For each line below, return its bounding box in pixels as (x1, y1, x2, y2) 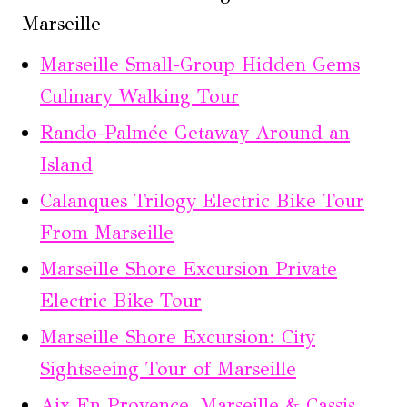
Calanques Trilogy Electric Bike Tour (40, 189, 364, 213)
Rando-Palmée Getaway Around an (40, 121, 350, 145)
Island (40, 153, 93, 177)
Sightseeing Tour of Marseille (40, 357, 296, 382)
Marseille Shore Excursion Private (40, 257, 337, 282)
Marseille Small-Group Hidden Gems (40, 53, 360, 77)
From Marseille (40, 221, 174, 245)
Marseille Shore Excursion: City (40, 325, 315, 350)
